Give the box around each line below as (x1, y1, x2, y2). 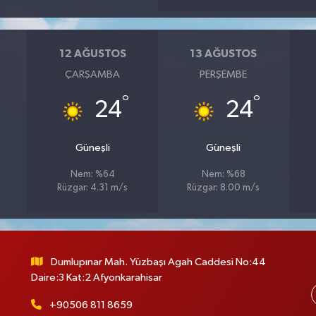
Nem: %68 (201, 169, 245, 179)
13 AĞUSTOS (190, 48, 257, 60)
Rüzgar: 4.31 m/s (57, 183, 128, 193)
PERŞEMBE (200, 68, 248, 80)
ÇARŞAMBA (65, 68, 121, 80)
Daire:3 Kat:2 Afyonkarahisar (30, 272, 162, 283)
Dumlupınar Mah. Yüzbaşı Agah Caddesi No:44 (51, 256, 267, 267)
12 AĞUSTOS (59, 48, 126, 60)
